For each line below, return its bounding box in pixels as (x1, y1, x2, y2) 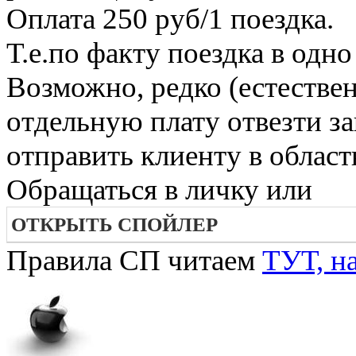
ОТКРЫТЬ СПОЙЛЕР (11, 214, 218, 236)
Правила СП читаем (6, 244, 262, 277)
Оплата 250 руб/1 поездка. (6, 2, 334, 36)
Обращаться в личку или (6, 173, 312, 207)
